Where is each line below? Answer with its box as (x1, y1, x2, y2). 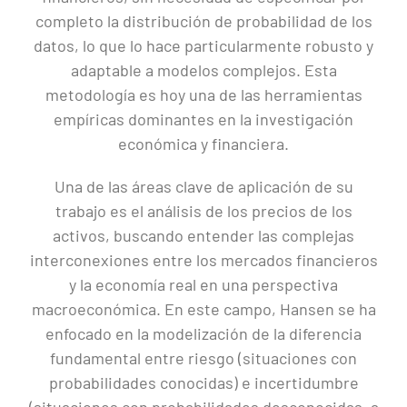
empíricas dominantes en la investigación (54, 109, 353, 130)
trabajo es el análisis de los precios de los (55, 201, 352, 222)
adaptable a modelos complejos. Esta (70, 60, 337, 81)
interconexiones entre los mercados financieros (29, 250, 378, 271)
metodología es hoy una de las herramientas (45, 84, 362, 105)
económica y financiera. (118, 134, 289, 154)
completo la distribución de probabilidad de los (35, 11, 372, 32)
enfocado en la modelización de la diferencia (45, 323, 362, 344)
